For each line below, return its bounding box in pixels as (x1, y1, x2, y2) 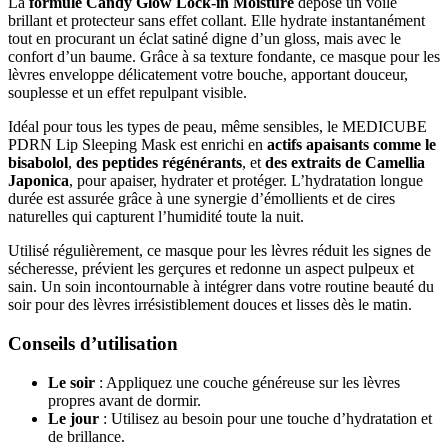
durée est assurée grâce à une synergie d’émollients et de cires (8, 190, 395, 208)
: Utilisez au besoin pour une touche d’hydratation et (99, 409, 432, 427)
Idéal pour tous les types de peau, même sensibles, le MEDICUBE (8, 118, 427, 136)
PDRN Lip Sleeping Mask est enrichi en (8, 136, 267, 154)
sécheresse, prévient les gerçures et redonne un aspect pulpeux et (8, 260, 414, 278)
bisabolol (8, 154, 68, 172)
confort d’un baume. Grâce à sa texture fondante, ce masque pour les (8, 48, 440, 66)
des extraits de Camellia (265, 154, 425, 172)
